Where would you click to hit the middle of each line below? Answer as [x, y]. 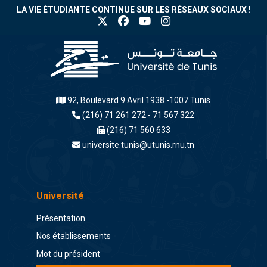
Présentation [60, 218]
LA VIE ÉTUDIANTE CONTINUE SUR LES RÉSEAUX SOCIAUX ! [133, 10]
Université [60, 196]
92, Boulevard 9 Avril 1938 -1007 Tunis [138, 100]
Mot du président [68, 254]
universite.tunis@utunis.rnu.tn [138, 145]
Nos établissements [73, 236]
